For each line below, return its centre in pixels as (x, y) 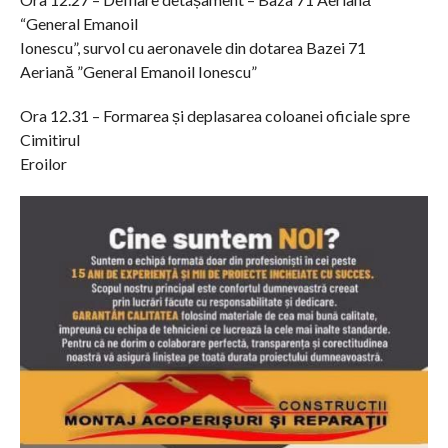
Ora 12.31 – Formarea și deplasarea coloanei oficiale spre (214, 116)
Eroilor (43, 164)
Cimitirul (49, 140)
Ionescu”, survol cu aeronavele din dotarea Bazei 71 (192, 48)
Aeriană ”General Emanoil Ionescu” (138, 72)
